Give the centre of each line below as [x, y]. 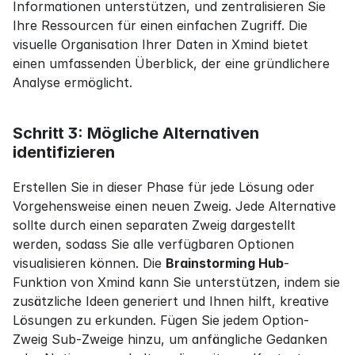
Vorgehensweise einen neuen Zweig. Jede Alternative [174, 206]
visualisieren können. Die [89, 263]
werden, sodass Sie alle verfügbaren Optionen [153, 244]
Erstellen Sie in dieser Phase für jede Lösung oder [164, 187]
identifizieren [64, 153]
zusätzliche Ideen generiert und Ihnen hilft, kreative [171, 302]
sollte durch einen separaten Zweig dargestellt [154, 225]
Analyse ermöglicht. [73, 83]
